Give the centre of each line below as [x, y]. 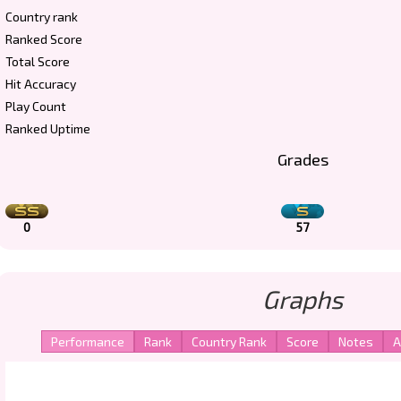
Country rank [42, 17]
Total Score [38, 61]
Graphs [303, 299]
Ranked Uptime [48, 128]
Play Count [36, 106]
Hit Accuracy [41, 84]
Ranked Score [44, 39]
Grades [303, 159]
